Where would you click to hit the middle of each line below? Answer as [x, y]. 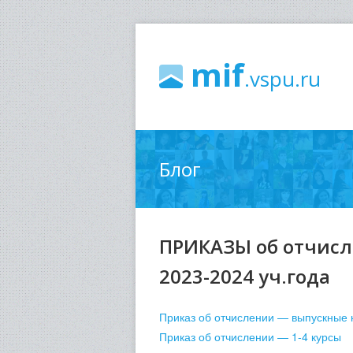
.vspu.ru [282, 79]
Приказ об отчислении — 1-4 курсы [250, 336]
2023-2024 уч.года [245, 276]
